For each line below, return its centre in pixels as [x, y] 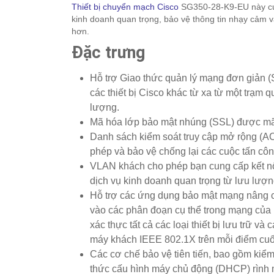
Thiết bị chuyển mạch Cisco [125, 7]
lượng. [105, 108]
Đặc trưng [108, 53]
